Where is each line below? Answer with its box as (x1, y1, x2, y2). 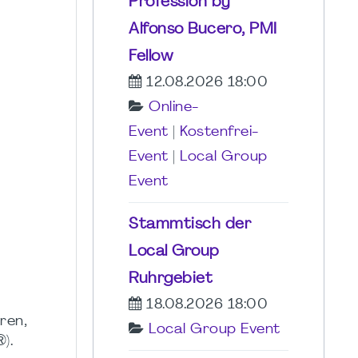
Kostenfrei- (180, 125, 259, 139)
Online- (149, 100, 199, 114)
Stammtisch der (129, 216, 251, 233)
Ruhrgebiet (129, 270, 213, 287)
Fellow (129, 48, 173, 65)
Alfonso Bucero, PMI (129, 21, 277, 38)
